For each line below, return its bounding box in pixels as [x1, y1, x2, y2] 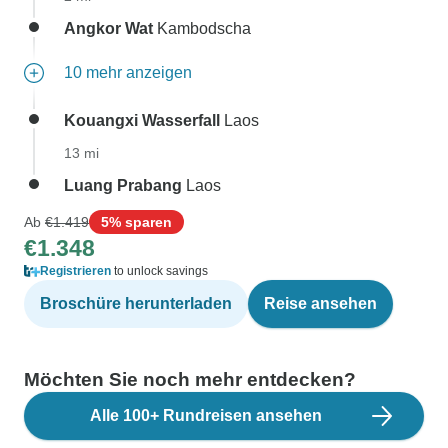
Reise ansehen [264, 295, 377, 312]
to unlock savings [111, 264, 208, 278]
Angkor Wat [64, 20, 153, 37]
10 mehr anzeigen [64, 64, 192, 81]
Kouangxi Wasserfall [64, 112, 220, 129]
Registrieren [40, 264, 111, 278]
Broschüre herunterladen [40, 295, 232, 312]
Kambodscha [153, 20, 251, 37]
